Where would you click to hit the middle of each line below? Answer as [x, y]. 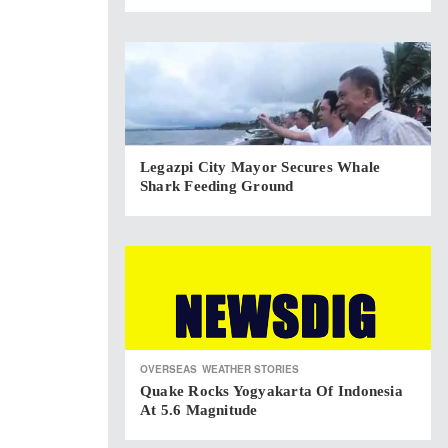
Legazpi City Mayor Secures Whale [260, 167]
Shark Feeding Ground [217, 186]
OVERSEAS [168, 369]
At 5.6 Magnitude [199, 410]
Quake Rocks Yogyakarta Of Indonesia [271, 391]
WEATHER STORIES [250, 369]
